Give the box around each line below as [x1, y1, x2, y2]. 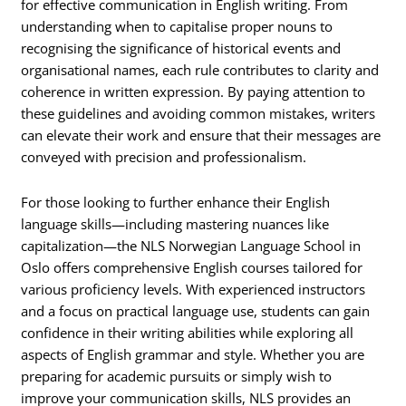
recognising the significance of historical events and [21, 39, 342, 58]
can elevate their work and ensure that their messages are [21, 126, 382, 145]
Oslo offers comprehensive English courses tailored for [21, 257, 363, 276]
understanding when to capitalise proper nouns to [21, 17, 333, 36]
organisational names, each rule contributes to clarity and [21, 61, 380, 80]
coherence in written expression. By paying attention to [21, 82, 366, 101]
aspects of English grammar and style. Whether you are [21, 344, 365, 363]
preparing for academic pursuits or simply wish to [21, 366, 333, 385]
